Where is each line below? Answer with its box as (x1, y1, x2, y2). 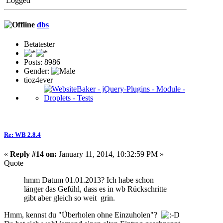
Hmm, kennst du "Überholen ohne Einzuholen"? (4, 210, 161, 219)
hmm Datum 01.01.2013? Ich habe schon (24, 175, 154, 184)
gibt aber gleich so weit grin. (24, 193, 115, 202)
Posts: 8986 (24, 58, 60, 67)
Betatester (24, 40, 55, 49)
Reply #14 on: (10, 149, 57, 158)
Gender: (24, 67, 51, 76)
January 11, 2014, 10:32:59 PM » (57, 149, 164, 158)
